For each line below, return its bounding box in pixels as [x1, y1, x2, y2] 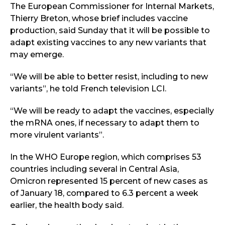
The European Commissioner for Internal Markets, [10, 1, 214, 11]
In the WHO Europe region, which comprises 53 [10, 152, 201, 162]
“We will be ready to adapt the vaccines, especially [10, 105, 214, 116]
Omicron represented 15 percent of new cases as [10, 176, 208, 186]
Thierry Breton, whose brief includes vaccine [10, 13, 188, 23]
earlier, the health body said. [10, 200, 124, 210]
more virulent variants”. [10, 130, 104, 140]
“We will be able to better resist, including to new [10, 71, 208, 81]
